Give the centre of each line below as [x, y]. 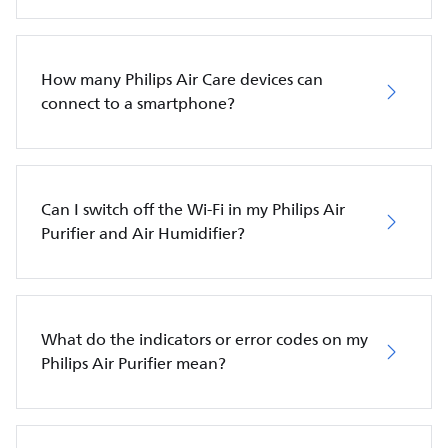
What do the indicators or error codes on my [204, 339]
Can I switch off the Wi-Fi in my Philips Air [193, 209]
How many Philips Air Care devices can [182, 79]
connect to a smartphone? [138, 103]
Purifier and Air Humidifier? [143, 233]
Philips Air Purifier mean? [133, 363]
